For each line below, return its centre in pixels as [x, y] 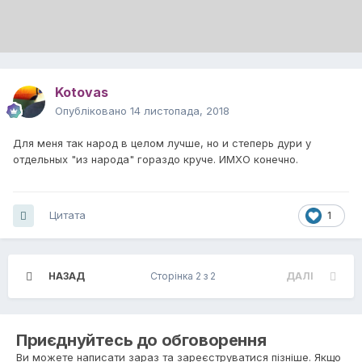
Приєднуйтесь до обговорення [141, 341]
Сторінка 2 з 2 [185, 276]
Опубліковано [93, 111]
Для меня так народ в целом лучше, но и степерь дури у [162, 143]
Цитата [67, 215]
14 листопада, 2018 [180, 111]
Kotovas [82, 93]
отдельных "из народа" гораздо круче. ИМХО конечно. [156, 160]
